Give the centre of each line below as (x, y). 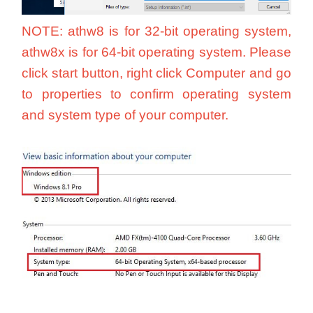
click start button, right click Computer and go (156, 73)
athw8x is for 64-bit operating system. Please (156, 52)
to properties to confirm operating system (156, 94)
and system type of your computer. (125, 115)
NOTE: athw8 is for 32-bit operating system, (156, 31)
